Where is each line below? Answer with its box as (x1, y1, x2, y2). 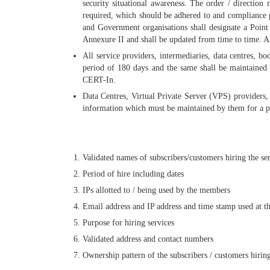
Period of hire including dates (83, 169, 184, 178)
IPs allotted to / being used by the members (83, 185, 230, 195)
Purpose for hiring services (83, 218, 174, 227)
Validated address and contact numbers (83, 234, 213, 243)
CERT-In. (83, 75, 116, 84)
